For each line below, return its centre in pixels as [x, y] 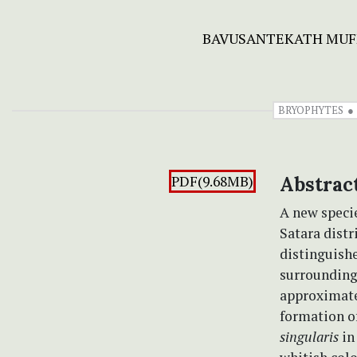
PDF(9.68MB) [212, 181]
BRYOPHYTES [311, 110]
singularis [309, 336]
